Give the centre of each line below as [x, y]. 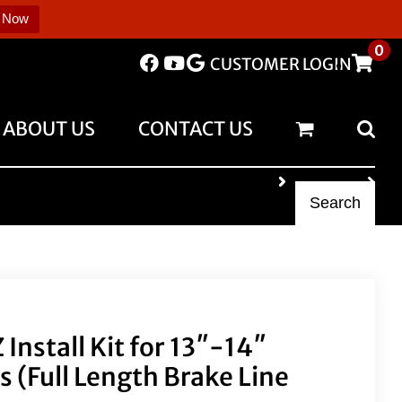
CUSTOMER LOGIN [281, 64]
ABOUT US [49, 128]
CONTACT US [196, 128]
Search [335, 203]
